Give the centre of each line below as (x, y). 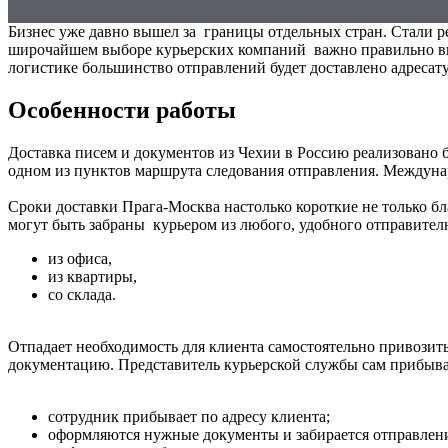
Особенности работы (122, 109)
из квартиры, (94, 276)
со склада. (84, 294)
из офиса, (82, 258)
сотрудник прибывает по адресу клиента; (191, 416)
